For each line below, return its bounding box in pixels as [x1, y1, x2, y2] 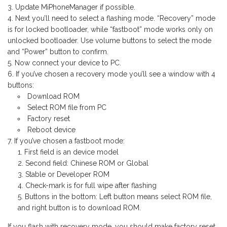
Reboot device [27, 125, 75, 134]
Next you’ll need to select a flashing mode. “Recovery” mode [15, 14, 215, 22]
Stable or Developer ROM [25, 170, 109, 178]
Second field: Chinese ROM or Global [25, 159, 148, 167]
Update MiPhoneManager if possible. [15, 3, 135, 11]
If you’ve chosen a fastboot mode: [14, 136, 125, 145]
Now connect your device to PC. [15, 58, 121, 67]
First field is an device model [24, 147, 119, 156]
